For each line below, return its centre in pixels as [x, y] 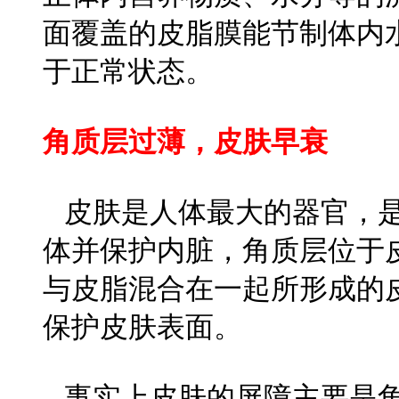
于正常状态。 [128, 72]
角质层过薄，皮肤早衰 [185, 142]
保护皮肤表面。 [142, 328]
